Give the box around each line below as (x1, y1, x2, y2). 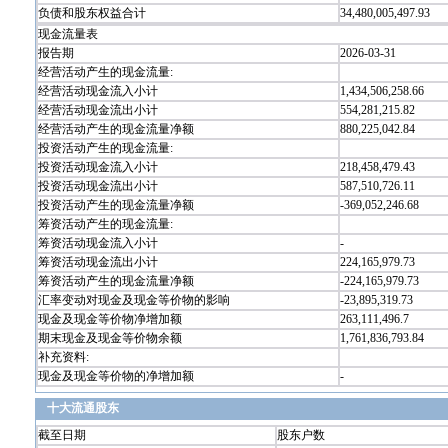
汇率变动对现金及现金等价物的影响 (38, 293, 230, 307)
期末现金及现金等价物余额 (38, 331, 182, 345)
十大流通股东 (47, 401, 119, 415)
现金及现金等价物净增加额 (38, 312, 182, 326)
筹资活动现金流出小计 (38, 255, 158, 269)
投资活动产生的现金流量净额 (38, 198, 194, 212)
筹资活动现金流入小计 (38, 236, 158, 250)
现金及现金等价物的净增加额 (38, 369, 194, 383)
